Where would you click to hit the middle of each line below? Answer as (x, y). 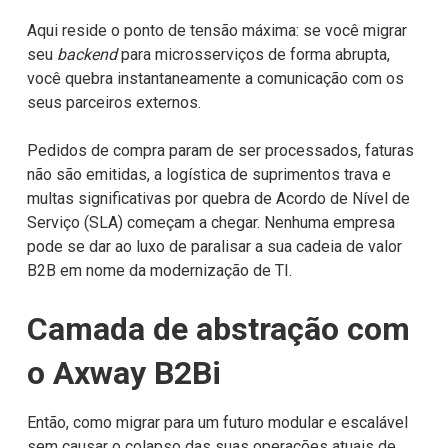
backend (86, 54)
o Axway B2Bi (123, 372)
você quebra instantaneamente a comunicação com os (215, 78)
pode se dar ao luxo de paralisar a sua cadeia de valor (214, 246)
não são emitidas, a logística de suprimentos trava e (208, 174)
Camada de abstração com (218, 328)
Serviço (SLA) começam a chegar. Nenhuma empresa (210, 222)
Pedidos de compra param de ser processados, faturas (220, 150)
